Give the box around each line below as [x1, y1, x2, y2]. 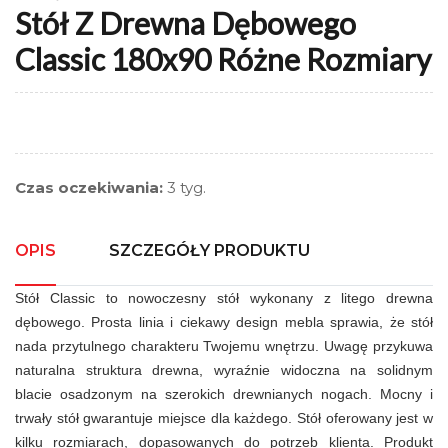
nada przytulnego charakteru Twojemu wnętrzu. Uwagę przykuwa [15, 338, 433, 355]
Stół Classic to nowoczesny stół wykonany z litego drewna [15, 290, 433, 307]
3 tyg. [163, 178, 206, 198]
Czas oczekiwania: [15, 178, 163, 198]
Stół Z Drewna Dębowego [15, 5, 356, 42]
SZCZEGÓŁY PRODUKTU [109, 241, 311, 261]
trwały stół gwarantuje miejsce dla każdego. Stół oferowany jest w [15, 410, 433, 427]
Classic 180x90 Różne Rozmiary [15, 41, 431, 78]
